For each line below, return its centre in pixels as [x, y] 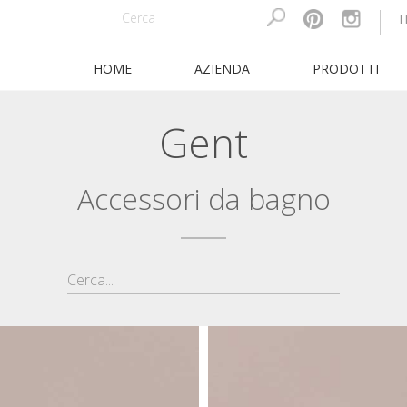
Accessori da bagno [203, 199]
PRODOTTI [345, 69]
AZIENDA [222, 69]
